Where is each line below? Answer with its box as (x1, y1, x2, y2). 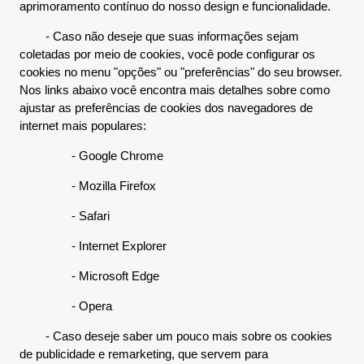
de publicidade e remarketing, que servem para (19, 347, 268, 361)
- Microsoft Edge (19, 269, 159, 283)
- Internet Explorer (19, 239, 167, 253)
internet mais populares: (19, 119, 146, 132)
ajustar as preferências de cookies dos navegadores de (19, 101, 313, 115)
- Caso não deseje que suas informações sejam (19, 29, 299, 43)
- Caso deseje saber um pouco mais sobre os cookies (19, 329, 332, 343)
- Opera (19, 299, 112, 313)
